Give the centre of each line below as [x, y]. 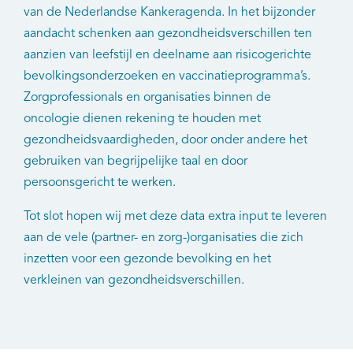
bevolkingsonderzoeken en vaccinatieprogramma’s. [167, 76]
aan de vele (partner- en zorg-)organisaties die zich [163, 238]
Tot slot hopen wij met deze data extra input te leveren [175, 216]
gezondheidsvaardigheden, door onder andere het [165, 140]
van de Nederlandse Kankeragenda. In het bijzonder [169, 12]
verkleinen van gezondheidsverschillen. [134, 280]
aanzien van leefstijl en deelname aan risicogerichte [167, 55]
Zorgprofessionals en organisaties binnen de [147, 97]
